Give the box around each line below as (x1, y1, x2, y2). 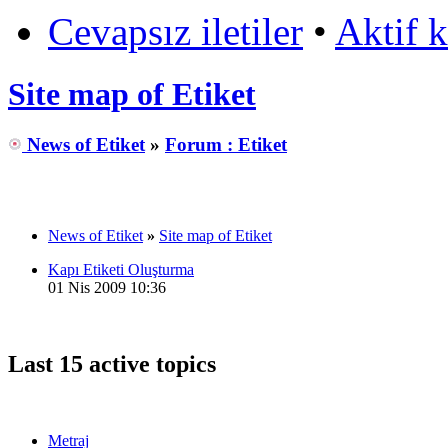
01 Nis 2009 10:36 (48, 279, 166, 297)
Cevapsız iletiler (48, 10, 303, 54)
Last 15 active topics (8, 350, 216, 377)
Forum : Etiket (165, 134, 287, 156)
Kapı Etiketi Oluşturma (48, 261, 194, 279)
